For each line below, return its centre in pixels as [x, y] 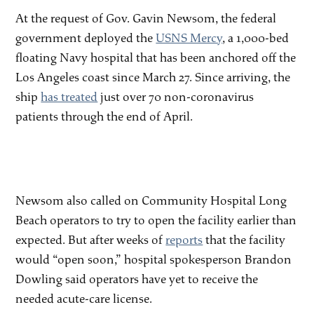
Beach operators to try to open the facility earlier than [156, 220]
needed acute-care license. [84, 299]
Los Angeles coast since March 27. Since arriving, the [153, 77]
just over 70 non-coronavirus [176, 97]
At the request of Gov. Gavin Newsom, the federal [146, 18]
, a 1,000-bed [256, 38]
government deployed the [86, 38]
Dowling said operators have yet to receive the [137, 279]
